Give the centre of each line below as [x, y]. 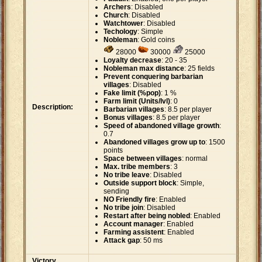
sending [116, 192]
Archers [117, 7]
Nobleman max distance [144, 69]
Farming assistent [134, 232]
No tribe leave [127, 175]
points [113, 151]
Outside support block [140, 183]
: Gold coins [156, 40]
